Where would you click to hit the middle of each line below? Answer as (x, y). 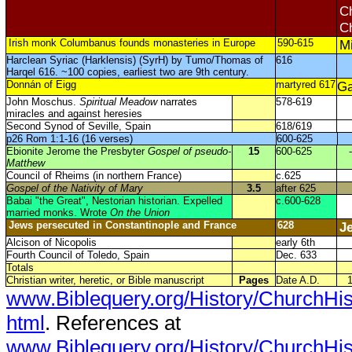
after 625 (295, 188)
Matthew (25, 163)
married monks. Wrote (58, 213)
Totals (20, 268)
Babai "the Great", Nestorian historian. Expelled (114, 201)
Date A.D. (297, 280)
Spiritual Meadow (118, 102)
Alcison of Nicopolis (51, 242)
